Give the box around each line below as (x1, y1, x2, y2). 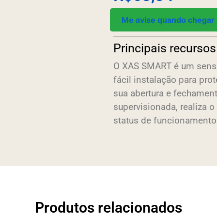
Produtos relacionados (35, 199, 182, 216)
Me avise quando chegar (122, 15, 215, 25)
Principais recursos (113, 41, 216, 55)
